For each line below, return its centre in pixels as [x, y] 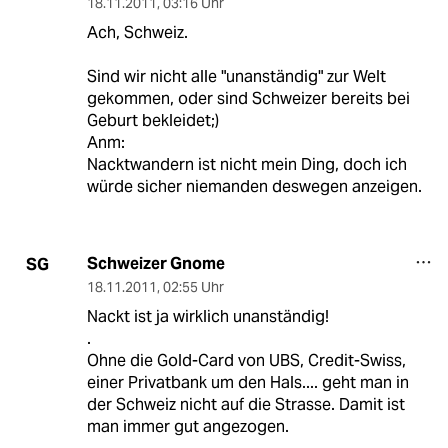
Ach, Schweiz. [137, 33]
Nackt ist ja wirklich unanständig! [207, 317]
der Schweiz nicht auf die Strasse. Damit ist [245, 405]
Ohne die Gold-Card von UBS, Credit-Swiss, [246, 361]
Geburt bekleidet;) [152, 121]
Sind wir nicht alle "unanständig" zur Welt [236, 77]
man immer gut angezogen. [187, 427]
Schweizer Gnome [155, 264]
